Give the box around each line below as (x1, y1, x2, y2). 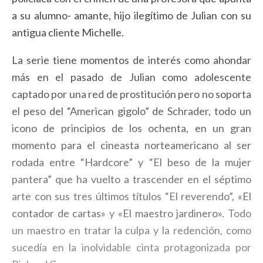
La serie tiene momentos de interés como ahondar (12, 53, 251, 66)
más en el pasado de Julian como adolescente (12, 70, 251, 83)
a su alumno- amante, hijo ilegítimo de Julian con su (12, 9, 251, 22)
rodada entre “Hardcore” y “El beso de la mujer (12, 156, 251, 168)
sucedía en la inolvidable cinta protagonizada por (12, 241, 251, 254)
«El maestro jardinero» (117, 207, 222, 220)
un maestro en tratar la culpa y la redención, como (12, 224, 251, 237)
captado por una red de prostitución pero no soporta (12, 87, 251, 100)
